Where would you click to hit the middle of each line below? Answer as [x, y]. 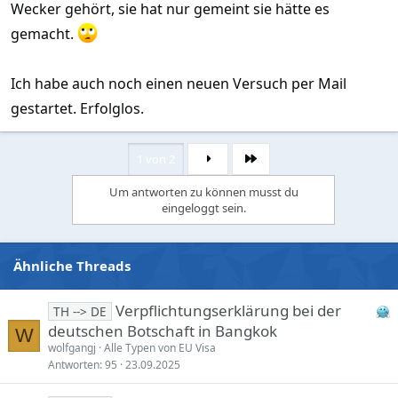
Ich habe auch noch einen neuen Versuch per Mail [179, 83]
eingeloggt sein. [203, 207]
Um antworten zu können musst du [203, 191]
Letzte [266, 166]
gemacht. [44, 33]
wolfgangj [72, 347]
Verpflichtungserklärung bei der [228, 310]
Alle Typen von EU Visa [160, 347]
